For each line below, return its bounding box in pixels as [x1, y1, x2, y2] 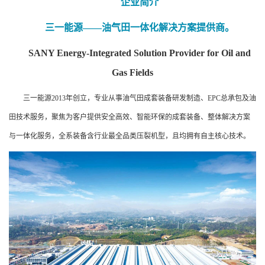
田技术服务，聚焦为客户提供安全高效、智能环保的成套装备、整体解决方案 [9, 113, 250, 121]
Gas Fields [112, 67, 153, 77]
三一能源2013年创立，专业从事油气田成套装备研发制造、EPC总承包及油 [23, 94, 256, 102]
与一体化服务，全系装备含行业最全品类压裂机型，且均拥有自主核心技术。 [9, 132, 250, 140]
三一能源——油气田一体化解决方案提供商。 [45, 22, 234, 33]
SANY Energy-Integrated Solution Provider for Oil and [28, 48, 251, 58]
